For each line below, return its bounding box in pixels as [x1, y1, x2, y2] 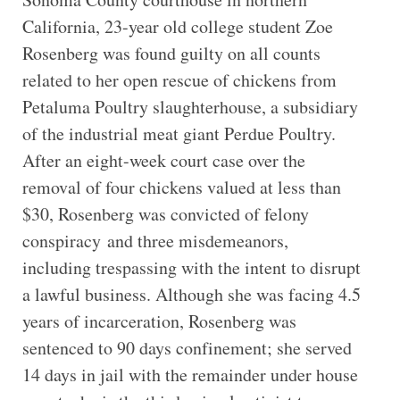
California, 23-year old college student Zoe [21, 13, 333, 38]
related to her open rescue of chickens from [21, 67, 337, 92]
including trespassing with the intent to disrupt [21, 254, 361, 279]
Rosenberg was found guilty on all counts [21, 40, 321, 65]
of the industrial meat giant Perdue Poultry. [21, 121, 336, 146]
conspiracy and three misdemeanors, [21, 228, 288, 253]
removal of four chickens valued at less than [21, 174, 341, 199]
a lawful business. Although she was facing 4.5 [21, 281, 361, 306]
